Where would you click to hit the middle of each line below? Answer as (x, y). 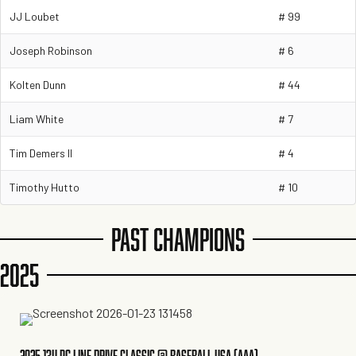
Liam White (37, 118)
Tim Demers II (41, 153)
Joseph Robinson (51, 50)
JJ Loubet (35, 16)
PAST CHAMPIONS (178, 240)
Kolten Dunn (38, 84)
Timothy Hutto (44, 187)
